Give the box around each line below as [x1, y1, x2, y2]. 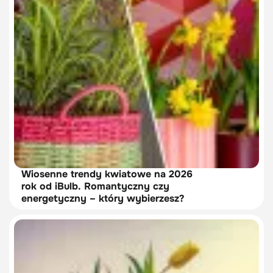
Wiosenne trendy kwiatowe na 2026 [21, 168, 193, 180]
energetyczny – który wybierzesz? [21, 192, 184, 205]
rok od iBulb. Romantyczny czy [21, 180, 169, 193]
